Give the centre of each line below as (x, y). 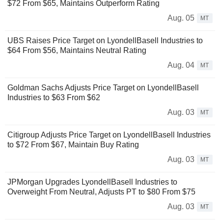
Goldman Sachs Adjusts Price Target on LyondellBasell (103, 87)
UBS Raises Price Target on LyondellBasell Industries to (105, 40)
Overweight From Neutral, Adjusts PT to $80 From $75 (101, 192)
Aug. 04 (181, 65)
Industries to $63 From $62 (54, 97)
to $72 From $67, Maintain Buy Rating (73, 144)
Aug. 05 (181, 18)
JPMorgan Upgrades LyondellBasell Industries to (92, 182)
